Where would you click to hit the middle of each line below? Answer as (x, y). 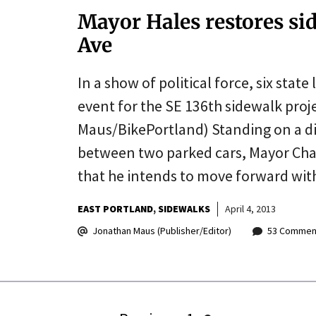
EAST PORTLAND (115, 209)
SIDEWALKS (184, 209)
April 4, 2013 (250, 209)
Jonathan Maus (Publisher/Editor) (162, 231)
